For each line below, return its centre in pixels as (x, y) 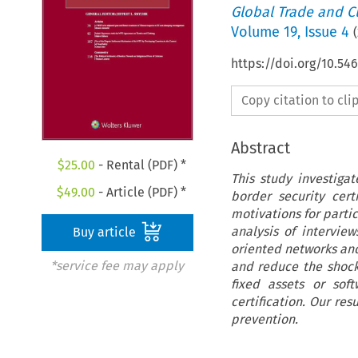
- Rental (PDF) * (140, 165)
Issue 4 (326, 32)
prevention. (264, 319)
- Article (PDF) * (141, 193)
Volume (257, 32)
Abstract (260, 147)
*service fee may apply (117, 266)
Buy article (106, 233)
